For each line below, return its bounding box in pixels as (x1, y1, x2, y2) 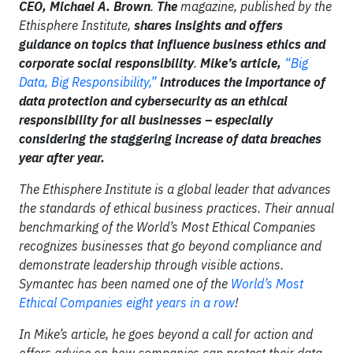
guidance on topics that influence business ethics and (19, 36, 325, 52)
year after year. (19, 150, 105, 165)
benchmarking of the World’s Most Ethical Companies (19, 219, 316, 235)
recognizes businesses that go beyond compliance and (19, 238, 321, 254)
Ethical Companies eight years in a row (19, 295, 235, 310)
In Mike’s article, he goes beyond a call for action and (19, 326, 313, 342)
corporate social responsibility (19, 55, 194, 71)
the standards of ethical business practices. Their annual (19, 200, 334, 216)
